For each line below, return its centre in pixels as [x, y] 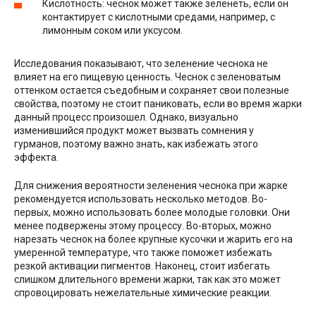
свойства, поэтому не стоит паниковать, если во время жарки [158, 104]
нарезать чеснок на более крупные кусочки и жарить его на [153, 239]
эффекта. [36, 157]
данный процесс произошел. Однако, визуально [126, 117]
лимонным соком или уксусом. [113, 30]
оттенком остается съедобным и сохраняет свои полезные [152, 90]
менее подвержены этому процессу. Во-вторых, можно [143, 226]
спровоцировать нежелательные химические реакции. [143, 293]
